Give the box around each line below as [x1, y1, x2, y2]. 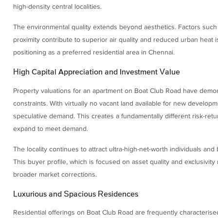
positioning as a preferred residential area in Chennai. [13, 48, 175, 57]
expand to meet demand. [13, 124, 88, 133]
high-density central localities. [13, 2, 102, 11]
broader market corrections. [13, 170, 97, 179]
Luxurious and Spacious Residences [13, 189, 138, 198]
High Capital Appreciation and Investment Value [13, 67, 180, 76]
